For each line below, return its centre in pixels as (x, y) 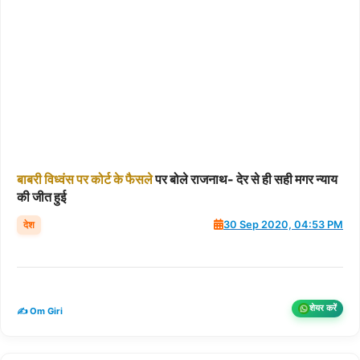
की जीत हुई (41, 196)
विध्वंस (59, 179)
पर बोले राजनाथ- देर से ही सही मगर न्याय (245, 179)
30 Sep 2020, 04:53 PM (283, 225)
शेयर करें (323, 308)
